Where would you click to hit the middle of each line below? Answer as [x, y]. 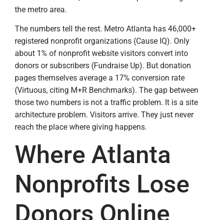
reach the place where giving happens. [81, 127]
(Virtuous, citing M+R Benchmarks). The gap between [107, 90]
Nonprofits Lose [102, 184]
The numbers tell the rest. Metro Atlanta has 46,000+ [105, 29]
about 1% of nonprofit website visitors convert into [101, 54]
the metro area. [41, 9]
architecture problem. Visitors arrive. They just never [104, 115]
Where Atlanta [93, 155]
